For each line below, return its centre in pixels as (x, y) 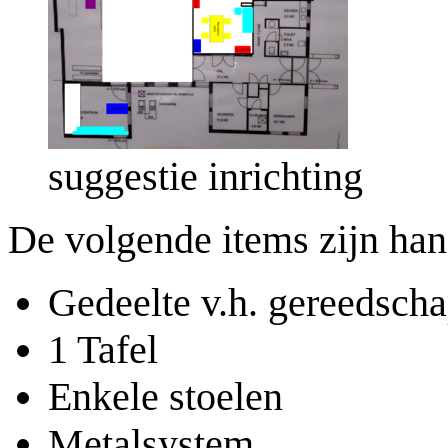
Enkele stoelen (165, 396)
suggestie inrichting (205, 176)
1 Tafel (103, 349)
